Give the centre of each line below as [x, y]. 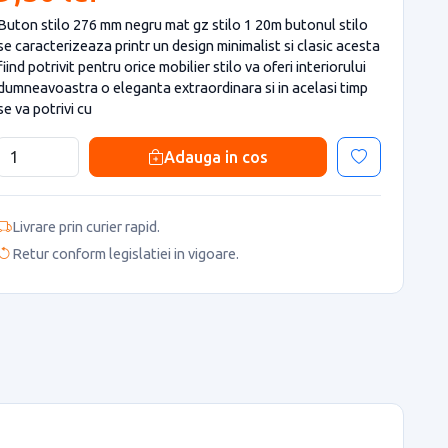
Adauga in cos [216, 156]
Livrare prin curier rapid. [86, 226]
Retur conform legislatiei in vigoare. [125, 254]
